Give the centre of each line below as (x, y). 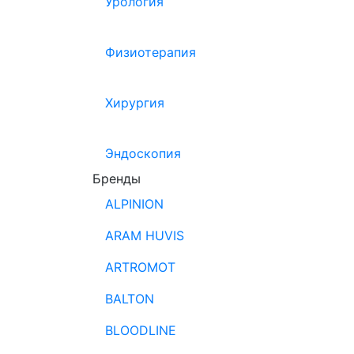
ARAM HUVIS (145, 235)
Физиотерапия (151, 52)
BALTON (130, 299)
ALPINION (134, 204)
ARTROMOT (140, 267)
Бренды (117, 179)
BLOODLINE (141, 330)
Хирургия (135, 103)
